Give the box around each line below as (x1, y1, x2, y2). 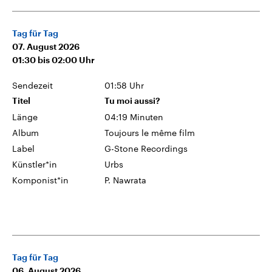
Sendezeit (12, 80, 53, 90)
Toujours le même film (104, 127, 195, 138)
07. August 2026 (12, 42, 80, 51)
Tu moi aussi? (104, 96, 161, 105)
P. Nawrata (104, 174, 147, 185)
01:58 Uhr (104, 80, 144, 90)
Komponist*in (12, 174, 69, 185)
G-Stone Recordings (104, 143, 188, 154)
